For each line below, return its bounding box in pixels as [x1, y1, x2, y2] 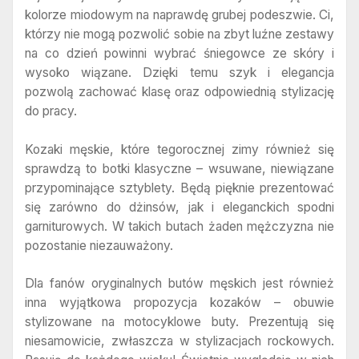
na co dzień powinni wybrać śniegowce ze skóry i [25, 46, 334, 62]
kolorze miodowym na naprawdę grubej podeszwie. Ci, [25, 7, 334, 23]
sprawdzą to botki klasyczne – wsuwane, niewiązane [25, 160, 334, 176]
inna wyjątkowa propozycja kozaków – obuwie [25, 295, 334, 311]
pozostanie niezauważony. [25, 237, 173, 253]
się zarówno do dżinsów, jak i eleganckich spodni [25, 199, 334, 215]
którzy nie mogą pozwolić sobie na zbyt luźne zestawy [25, 26, 334, 42]
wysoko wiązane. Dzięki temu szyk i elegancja [25, 65, 334, 81]
